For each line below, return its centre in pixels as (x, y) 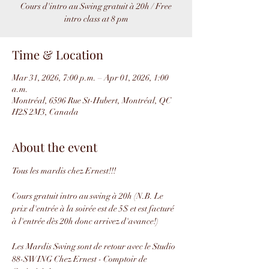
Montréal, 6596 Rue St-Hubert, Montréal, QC (92, 101)
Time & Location (58, 54)
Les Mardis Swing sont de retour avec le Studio (95, 246)
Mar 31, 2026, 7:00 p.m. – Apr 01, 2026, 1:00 (90, 78)
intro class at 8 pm (96, 19)
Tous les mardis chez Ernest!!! (64, 171)
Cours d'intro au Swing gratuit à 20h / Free (96, 6)
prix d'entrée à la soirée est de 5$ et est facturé (94, 209)
